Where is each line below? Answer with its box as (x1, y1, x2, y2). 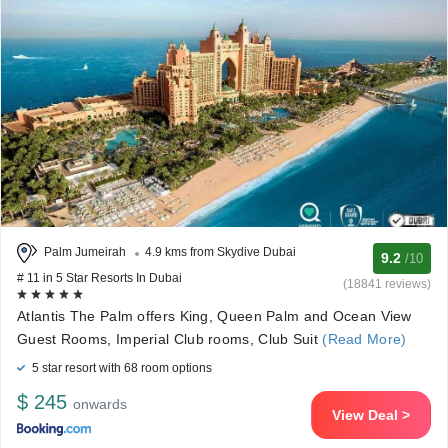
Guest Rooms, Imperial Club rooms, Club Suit (17, 331, 318, 347)
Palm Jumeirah (41, 245, 129, 260)
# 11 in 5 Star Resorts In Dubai (17, 271, 182, 285)
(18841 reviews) (343, 277, 431, 291)
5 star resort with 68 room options (29, 361, 212, 375)
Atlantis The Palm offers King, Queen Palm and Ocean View (17, 308, 412, 324)
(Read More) (317, 331, 407, 347)
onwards (73, 396, 127, 412)
